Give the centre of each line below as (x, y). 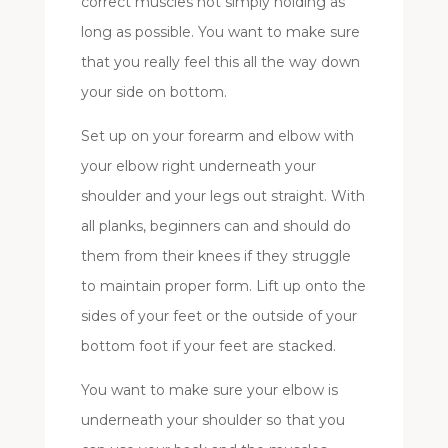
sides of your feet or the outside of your (218, 316)
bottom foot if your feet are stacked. (208, 346)
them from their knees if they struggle (215, 256)
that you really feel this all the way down (220, 62)
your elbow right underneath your (198, 166)
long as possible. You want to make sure (220, 32)
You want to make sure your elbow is (209, 390)
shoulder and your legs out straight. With (222, 196)
